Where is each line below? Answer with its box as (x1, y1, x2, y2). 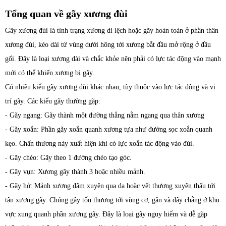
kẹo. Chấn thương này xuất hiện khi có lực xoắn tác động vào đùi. (5, 140, 194, 147)
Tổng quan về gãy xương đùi (5, 8, 128, 19)
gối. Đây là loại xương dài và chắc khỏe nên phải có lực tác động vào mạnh (5, 55, 221, 63)
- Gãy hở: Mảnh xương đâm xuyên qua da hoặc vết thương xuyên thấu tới (5, 182, 215, 190)
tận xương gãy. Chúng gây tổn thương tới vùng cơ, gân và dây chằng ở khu (5, 196, 219, 204)
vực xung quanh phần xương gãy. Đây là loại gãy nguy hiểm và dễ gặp (5, 210, 207, 218)
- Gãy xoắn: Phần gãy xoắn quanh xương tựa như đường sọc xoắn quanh (5, 126, 212, 133)
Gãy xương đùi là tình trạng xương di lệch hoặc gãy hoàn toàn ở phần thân (5, 27, 218, 34)
